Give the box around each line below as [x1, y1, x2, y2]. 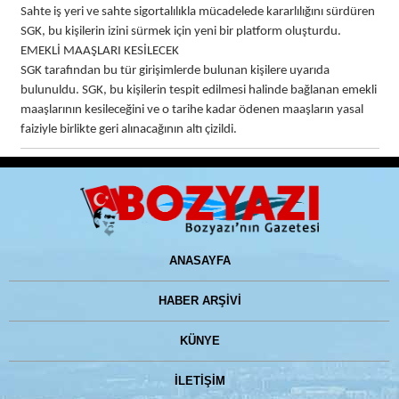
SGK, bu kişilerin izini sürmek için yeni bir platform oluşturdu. [20, 25, 341, 39]
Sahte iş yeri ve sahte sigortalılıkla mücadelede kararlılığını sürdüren [20, 5, 375, 20]
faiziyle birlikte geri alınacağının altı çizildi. [20, 123, 237, 137]
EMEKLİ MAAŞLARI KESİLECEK [20, 45, 179, 59]
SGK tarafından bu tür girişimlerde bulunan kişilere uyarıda [20, 64, 330, 78]
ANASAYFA [168, 253, 231, 267]
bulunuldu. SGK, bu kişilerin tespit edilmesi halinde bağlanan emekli [20, 84, 377, 98]
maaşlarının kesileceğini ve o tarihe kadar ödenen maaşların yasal [20, 103, 363, 118]
